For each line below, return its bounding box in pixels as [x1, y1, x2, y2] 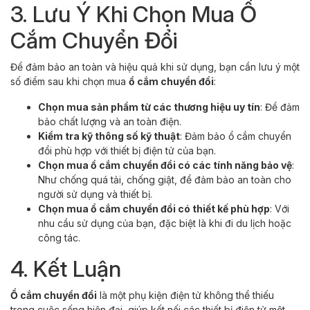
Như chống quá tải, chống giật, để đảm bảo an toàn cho [38, 173, 291, 185]
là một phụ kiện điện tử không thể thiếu [97, 289, 274, 301]
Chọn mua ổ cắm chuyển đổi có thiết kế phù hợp [38, 202, 270, 215]
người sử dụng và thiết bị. [38, 188, 152, 200]
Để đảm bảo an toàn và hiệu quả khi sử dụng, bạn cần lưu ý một [10, 60, 300, 73]
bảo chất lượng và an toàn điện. [38, 115, 181, 127]
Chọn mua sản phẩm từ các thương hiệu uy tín [38, 100, 260, 113]
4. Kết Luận [10, 255, 121, 282]
